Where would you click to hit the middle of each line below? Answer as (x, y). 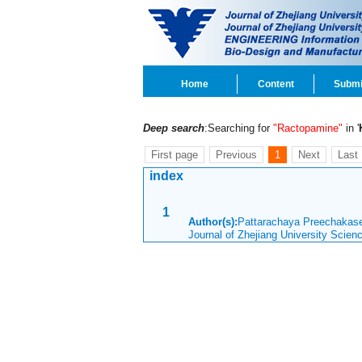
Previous (236, 155)
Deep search (174, 128)
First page (175, 155)
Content (276, 84)
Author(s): (213, 222)
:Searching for (239, 128)
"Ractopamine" (308, 128)
